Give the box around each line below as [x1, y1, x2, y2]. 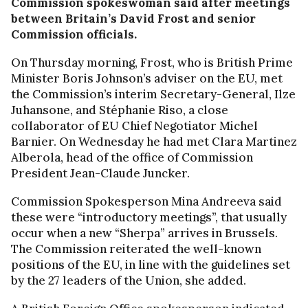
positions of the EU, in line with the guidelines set [11, 257, 290, 273]
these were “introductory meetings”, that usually [11, 210, 287, 225]
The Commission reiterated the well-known [11, 241, 261, 257]
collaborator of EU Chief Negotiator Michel [11, 118, 258, 134]
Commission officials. [11, 27, 137, 43]
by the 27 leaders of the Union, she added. [11, 273, 246, 289]
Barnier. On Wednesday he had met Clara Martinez [11, 134, 297, 150]
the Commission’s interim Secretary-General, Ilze [11, 87, 296, 102]
